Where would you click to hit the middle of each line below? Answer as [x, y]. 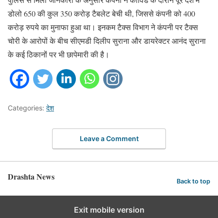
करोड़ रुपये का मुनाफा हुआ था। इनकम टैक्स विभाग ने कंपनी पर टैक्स [103, 27]
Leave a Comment [109, 138]
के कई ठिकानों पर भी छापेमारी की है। [59, 54]
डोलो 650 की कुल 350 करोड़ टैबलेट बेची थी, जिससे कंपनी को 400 [101, 14]
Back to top [193, 182]
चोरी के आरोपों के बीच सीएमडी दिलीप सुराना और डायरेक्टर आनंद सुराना [107, 41]
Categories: [27, 108]
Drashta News [31, 176]
